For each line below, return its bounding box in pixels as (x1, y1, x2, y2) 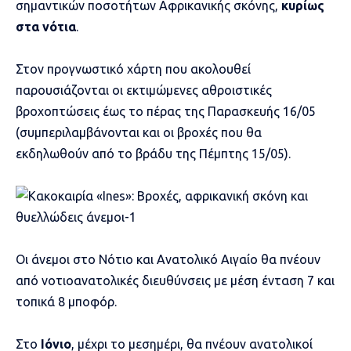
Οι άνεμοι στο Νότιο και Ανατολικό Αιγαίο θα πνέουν (16, 251, 320, 266)
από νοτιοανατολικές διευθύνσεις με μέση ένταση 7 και (16, 273, 335, 288)
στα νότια (16, 19, 76, 34)
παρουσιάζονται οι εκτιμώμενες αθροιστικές (16, 82, 272, 97)
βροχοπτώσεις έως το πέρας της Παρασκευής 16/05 (16, 103, 316, 118)
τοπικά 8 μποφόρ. (16, 294, 117, 309)
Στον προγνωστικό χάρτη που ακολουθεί (16, 61, 251, 76)
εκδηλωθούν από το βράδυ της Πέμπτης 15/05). (16, 146, 291, 161)
